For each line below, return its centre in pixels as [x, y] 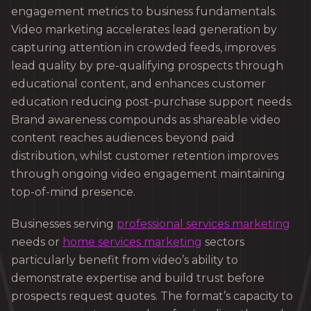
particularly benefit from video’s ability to [125, 260]
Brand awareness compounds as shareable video [146, 120]
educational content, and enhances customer [138, 84]
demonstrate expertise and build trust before [138, 278]
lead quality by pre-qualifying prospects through [147, 66]
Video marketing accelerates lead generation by [144, 30]
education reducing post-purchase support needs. [152, 102]
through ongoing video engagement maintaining [148, 174]
